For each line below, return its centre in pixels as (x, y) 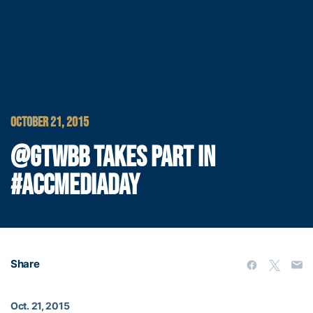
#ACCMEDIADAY (75, 186)
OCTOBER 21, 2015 (50, 123)
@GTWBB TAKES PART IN (113, 158)
